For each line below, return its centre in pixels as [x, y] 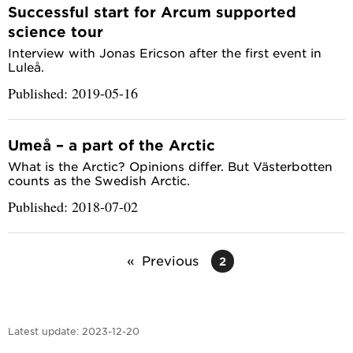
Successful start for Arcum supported [152, 12]
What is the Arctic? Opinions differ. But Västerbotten [170, 166]
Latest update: [43, 331]
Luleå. [26, 67]
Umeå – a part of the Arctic [111, 145]
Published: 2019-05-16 [73, 93]
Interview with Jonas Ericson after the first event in [165, 53]
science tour [56, 32]
